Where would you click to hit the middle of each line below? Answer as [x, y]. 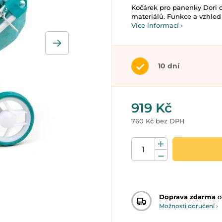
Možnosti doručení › [189, 206]
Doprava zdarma [187, 196]
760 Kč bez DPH [158, 121]
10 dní [169, 66]
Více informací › [157, 25]
